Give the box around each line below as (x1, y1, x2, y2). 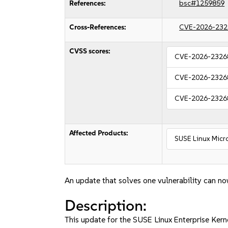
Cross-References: (69, 23, 127, 32)
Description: (65, 196, 147, 215)
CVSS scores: (69, 47, 111, 55)
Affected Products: (69, 129, 129, 137)
